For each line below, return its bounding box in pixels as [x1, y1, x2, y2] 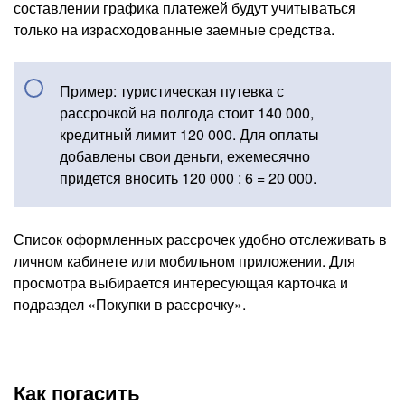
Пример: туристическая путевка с [60, 80, 284, 101]
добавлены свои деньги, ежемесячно [60, 145, 310, 166]
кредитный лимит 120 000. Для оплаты [60, 123, 319, 145]
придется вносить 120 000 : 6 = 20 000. [60, 166, 316, 188]
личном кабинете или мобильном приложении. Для [14, 250, 355, 271]
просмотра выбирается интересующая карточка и [14, 271, 348, 293]
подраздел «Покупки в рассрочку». [14, 293, 246, 315]
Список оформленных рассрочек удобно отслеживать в [14, 228, 387, 250]
